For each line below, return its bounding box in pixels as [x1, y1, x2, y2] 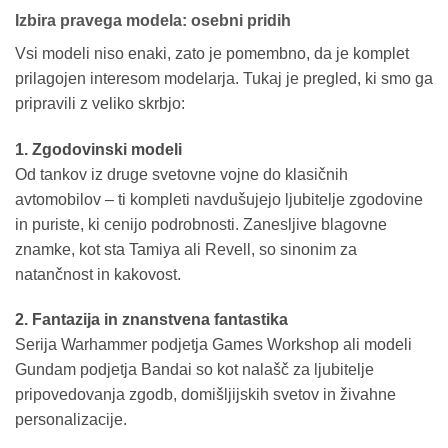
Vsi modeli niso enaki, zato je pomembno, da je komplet [15, 44, 409, 62]
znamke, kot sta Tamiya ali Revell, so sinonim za [15, 240, 357, 258]
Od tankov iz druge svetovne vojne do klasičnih [15, 165, 348, 183]
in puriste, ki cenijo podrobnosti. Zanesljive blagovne [15, 215, 387, 233]
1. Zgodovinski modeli [15, 140, 182, 158]
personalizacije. [15, 411, 127, 429]
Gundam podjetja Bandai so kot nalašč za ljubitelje [15, 361, 374, 379]
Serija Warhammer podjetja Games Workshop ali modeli [15, 336, 412, 354]
